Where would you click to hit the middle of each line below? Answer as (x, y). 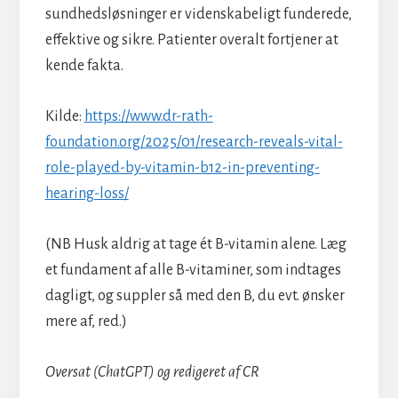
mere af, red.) (86, 321)
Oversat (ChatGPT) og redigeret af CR (152, 372)
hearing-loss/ (87, 193)
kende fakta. (84, 65)
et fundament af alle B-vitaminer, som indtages (193, 270)
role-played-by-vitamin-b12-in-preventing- (182, 167)
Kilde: (64, 116)
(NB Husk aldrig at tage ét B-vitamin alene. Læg (195, 244)
